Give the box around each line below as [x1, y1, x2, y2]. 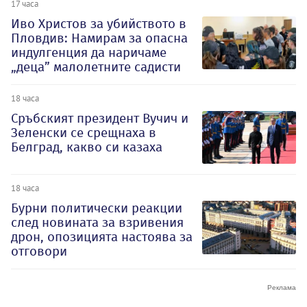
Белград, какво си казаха [11, 138, 162, 155]
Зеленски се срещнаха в [11, 124, 156, 140]
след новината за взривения [11, 214, 184, 231]
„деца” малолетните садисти [11, 58, 181, 75]
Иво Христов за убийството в [11, 15, 186, 32]
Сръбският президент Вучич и [11, 110, 188, 126]
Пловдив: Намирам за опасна [11, 29, 188, 46]
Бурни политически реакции [11, 200, 182, 217]
